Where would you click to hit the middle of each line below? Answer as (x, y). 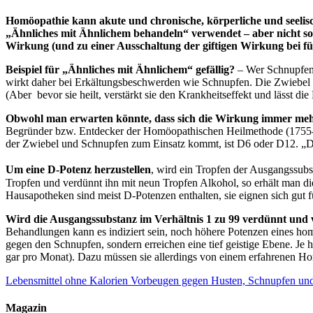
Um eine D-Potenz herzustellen (78, 169)
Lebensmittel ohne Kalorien (67, 280)
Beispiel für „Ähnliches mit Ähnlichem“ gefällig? (120, 69)
